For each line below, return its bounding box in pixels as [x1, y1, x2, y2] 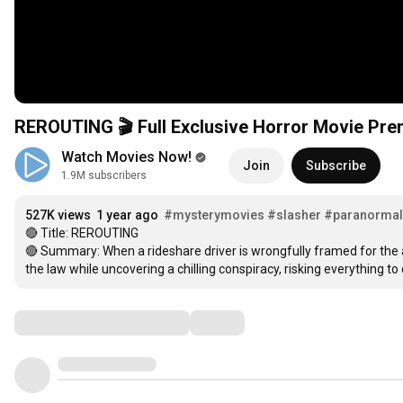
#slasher [267, 208, 321, 222]
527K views [25, 208, 91, 222]
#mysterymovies [164, 208, 264, 222]
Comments [13, 311, 103, 333]
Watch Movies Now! [61, 148, 192, 166]
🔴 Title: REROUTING [25, 226, 139, 240]
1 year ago [96, 208, 158, 222]
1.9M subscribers [61, 169, 147, 182]
